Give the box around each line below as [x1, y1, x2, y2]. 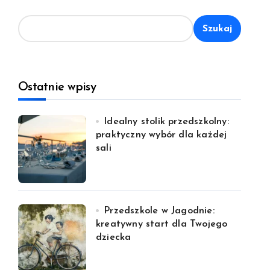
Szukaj [202, 24, 232, 34]
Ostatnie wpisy [18, 81, 96, 93]
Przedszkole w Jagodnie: [104, 206, 215, 216]
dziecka [96, 233, 131, 242]
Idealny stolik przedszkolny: [104, 117, 229, 127]
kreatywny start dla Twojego [96, 219, 228, 229]
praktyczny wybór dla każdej [96, 130, 227, 140]
